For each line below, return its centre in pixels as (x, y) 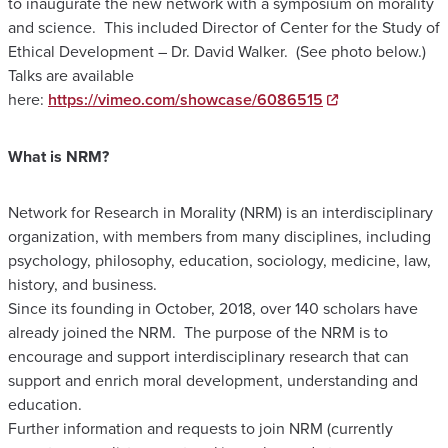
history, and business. (82, 284)
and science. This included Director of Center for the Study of (224, 27)
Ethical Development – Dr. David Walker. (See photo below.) (217, 51)
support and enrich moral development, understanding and (213, 380)
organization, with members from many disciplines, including (219, 236)
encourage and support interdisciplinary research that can (208, 356)
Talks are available (71, 75)
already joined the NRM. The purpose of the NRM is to (198, 332)
